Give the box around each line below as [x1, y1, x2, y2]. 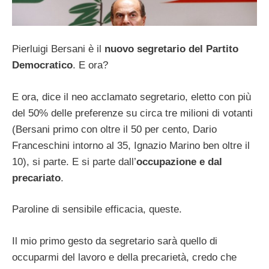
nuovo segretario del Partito [101, 43, 238, 55]
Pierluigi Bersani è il [12, 43, 101, 55]
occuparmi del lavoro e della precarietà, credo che [12, 251, 237, 263]
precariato [12, 172, 61, 184]
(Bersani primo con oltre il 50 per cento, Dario [12, 123, 217, 135]
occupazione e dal [136, 156, 222, 168]
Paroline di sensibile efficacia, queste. [12, 204, 182, 216]
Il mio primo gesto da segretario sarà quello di [12, 235, 217, 247]
